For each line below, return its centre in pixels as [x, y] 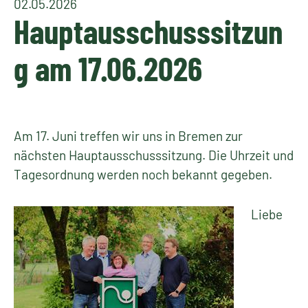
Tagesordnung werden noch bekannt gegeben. [143, 174]
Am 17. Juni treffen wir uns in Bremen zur [128, 136]
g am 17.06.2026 [108, 68]
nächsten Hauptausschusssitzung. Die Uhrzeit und [154, 155]
